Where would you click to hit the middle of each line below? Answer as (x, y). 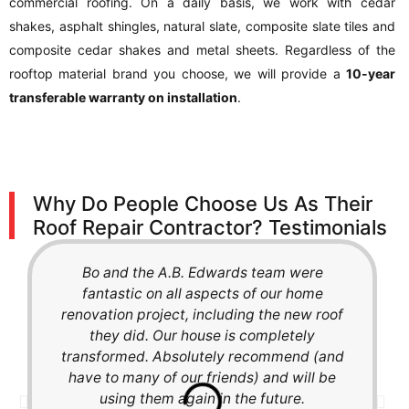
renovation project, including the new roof (202, 315)
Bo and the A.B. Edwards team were (202, 273)
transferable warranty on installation (123, 97)
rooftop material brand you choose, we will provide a (178, 73)
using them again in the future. (202, 399)
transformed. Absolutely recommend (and (202, 357)
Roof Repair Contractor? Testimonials (210, 227)
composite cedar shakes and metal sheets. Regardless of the (202, 50)
